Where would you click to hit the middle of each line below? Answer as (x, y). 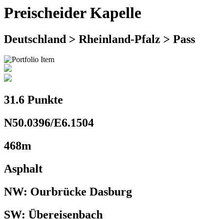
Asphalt (23, 169)
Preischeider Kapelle (73, 13)
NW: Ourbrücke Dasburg (68, 191)
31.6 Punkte (33, 100)
